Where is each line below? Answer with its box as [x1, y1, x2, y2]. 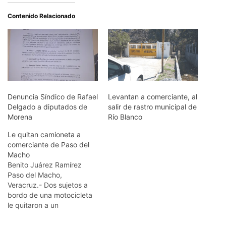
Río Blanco [108, 112, 142, 121]
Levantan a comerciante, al [108, 92, 197, 101]
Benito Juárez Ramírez [8, 160, 82, 169]
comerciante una [8, 210, 63, 219]
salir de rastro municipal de [108, 102, 197, 111]
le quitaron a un [8, 200, 59, 209]
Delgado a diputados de [8, 102, 87, 111]
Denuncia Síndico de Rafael [8, 92, 98, 101]
